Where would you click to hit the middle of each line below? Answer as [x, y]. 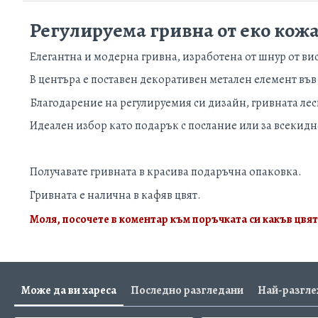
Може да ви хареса [69, 291]
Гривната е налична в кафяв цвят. [115, 195]
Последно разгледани [187, 291]
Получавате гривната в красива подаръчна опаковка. [166, 172]
